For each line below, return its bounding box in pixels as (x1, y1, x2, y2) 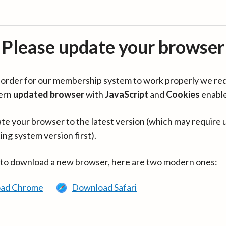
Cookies (166, 89, 200, 100)
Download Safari (72, 182, 137, 193)
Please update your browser (2, 36, 224, 58)
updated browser (13, 89, 84, 100)
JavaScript (105, 89, 148, 100)
